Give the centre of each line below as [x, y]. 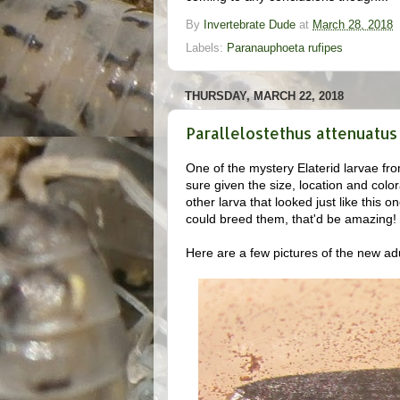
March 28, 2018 [353, 25]
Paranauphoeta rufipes [285, 49]
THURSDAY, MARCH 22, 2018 [264, 96]
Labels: [206, 49]
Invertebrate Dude [250, 25]
